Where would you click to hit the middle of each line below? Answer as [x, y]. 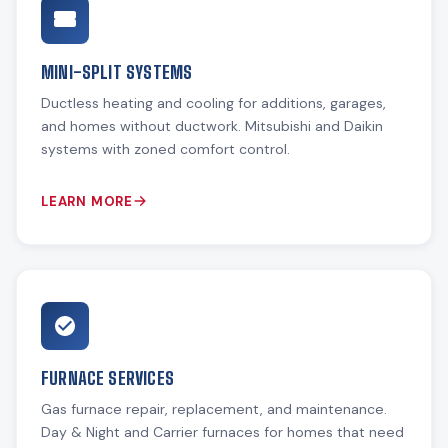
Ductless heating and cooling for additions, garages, [213, 102]
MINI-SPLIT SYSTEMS [117, 71]
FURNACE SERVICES [107, 377]
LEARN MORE [87, 201]
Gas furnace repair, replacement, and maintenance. [214, 408]
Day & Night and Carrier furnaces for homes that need [222, 431]
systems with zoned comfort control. [165, 148]
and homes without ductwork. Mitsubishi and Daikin [212, 125]
